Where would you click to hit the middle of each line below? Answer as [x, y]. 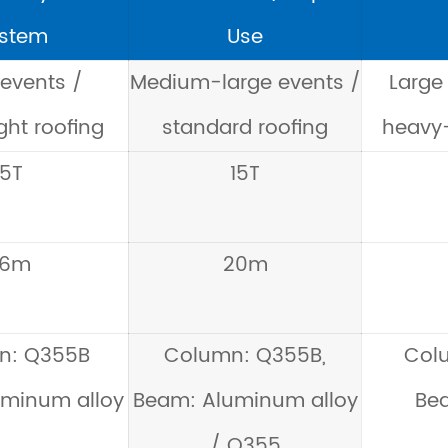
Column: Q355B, [245, 356]
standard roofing [245, 128]
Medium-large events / [245, 83]
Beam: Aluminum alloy [245, 401]
